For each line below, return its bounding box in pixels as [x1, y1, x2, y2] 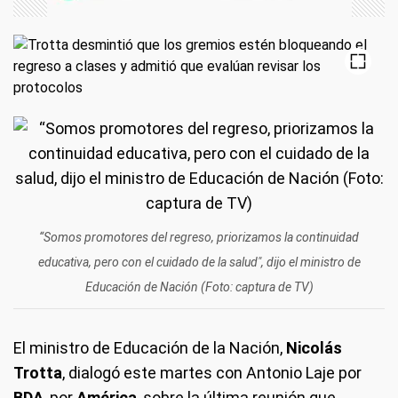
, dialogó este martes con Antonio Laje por [62, 363, 362, 382]
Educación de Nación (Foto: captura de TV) [84, 280, 314, 294]
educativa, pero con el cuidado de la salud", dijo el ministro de [37, 255, 361, 269]
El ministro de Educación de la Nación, [13, 338, 286, 357]
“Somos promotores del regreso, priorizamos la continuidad [39, 230, 359, 244]
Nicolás [286, 338, 342, 357]
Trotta [13, 363, 62, 382]
